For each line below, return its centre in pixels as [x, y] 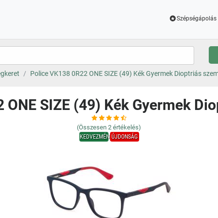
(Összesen [92, 127]
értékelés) [127, 127]
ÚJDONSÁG [124, 137]
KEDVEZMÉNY [96, 137]
